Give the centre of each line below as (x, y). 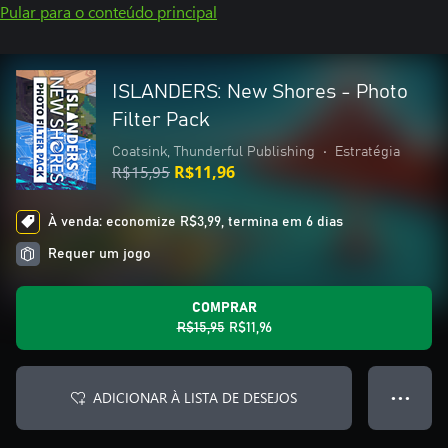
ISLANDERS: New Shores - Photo (260, 92)
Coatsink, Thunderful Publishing (213, 152)
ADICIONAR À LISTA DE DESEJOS (195, 397)
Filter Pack (161, 120)
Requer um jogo (99, 254)
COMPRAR (224, 308)
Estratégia (367, 152)
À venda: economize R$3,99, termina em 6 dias (195, 222)
